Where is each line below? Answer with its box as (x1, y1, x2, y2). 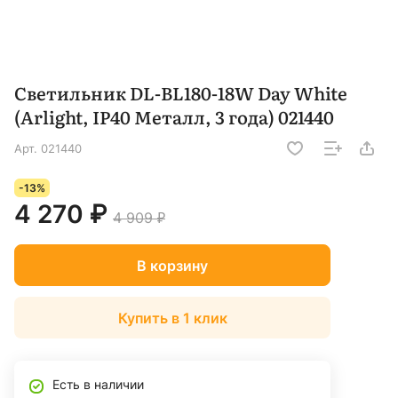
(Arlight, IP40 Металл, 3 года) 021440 (14, 103, 334, 131)
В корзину (137, 256, 208, 275)
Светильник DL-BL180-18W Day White (14, 79, 347, 107)
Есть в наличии (52, 377, 144, 393)
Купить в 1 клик (117, 308, 227, 327)
